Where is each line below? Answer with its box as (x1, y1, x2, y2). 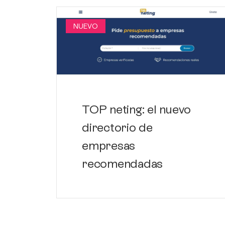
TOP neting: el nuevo (82, 102, 191, 117)
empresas (82, 139, 136, 153)
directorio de (82, 121, 153, 135)
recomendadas (82, 157, 163, 171)
